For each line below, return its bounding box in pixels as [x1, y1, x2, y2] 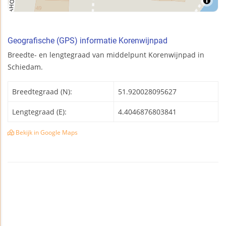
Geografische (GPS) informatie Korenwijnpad [8, 35, 167, 45]
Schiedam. [8, 62, 43, 72]
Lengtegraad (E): [12, 106, 67, 117]
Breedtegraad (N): [12, 86, 72, 96]
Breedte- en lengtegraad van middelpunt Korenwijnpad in [8, 49, 204, 60]
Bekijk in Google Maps [14, 128, 78, 136]
